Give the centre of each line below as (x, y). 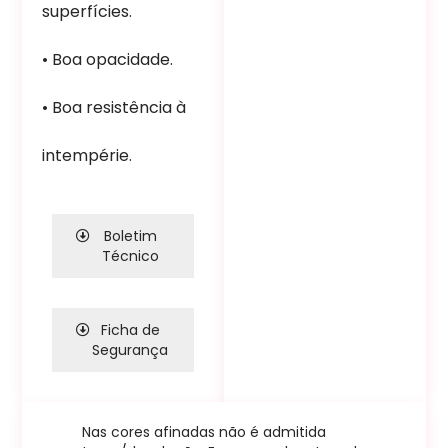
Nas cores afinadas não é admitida (204, 432)
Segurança (130, 350)
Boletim (130, 236)
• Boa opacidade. (108, 59)
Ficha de (130, 330)
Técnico (130, 256)
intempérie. (87, 155)
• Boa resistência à (114, 107)
